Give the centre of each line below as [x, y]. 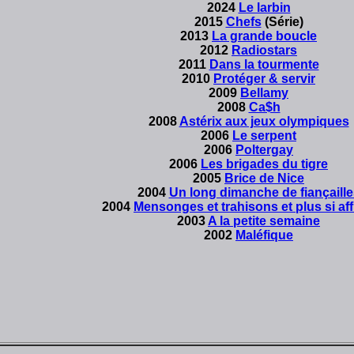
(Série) [282, 22]
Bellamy [264, 93]
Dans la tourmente [264, 64]
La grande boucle [264, 36]
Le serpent [264, 136]
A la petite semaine [264, 221]
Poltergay [264, 150]
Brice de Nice [264, 178]
